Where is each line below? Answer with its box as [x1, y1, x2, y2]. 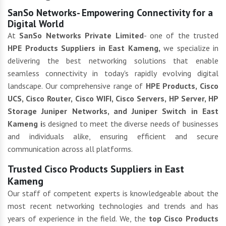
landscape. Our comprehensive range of [8, 81, 146, 91]
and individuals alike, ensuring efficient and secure [8, 131, 218, 142]
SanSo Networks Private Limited [19, 30, 144, 41]
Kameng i [8, 119, 42, 129]
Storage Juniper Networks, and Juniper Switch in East [8, 106, 218, 117]
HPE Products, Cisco [145, 81, 219, 91]
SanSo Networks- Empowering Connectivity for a [8, 7, 213, 19]
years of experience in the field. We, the [8, 213, 149, 224]
